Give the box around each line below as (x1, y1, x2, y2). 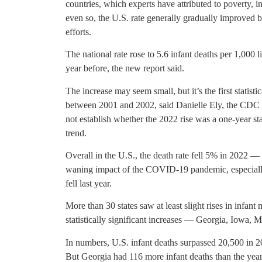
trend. (65, 127, 87, 138)
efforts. (65, 26, 91, 37)
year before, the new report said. (65, 63, 184, 74)
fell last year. (65, 178, 112, 188)
